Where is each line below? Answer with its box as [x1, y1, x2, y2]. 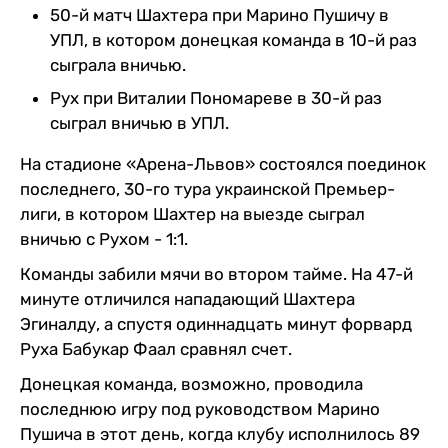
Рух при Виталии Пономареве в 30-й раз [50, 87, 382, 108]
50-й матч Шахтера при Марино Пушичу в [50, 4, 389, 25]
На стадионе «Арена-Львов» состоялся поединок [20, 153, 426, 174]
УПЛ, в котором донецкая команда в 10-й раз [50, 29, 417, 50]
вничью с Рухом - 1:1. [20, 228, 188, 249]
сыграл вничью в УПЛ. [50, 112, 229, 133]
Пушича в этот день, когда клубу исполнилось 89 [20, 423, 420, 444]
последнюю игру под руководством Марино [20, 398, 380, 419]
